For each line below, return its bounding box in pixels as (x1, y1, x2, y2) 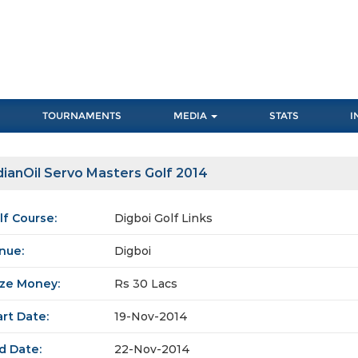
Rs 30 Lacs (114, 276, 177, 292)
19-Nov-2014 (114, 309, 188, 324)
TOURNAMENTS (42, 109, 122, 122)
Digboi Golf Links (114, 211, 213, 226)
